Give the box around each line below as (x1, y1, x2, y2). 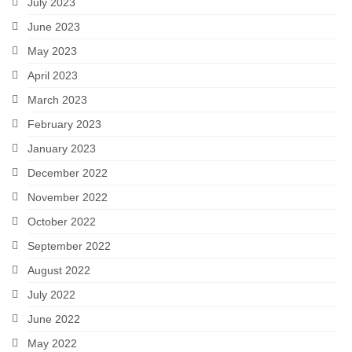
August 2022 (27, 264, 90, 277)
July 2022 (27, 288, 75, 302)
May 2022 (27, 337, 77, 350)
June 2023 (27, 20, 80, 34)
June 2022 (27, 313, 80, 326)
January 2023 (27, 142, 96, 156)
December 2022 (27, 167, 108, 180)
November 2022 (27, 191, 108, 204)
